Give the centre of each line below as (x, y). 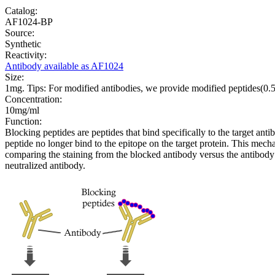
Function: (23, 121)
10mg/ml (22, 110)
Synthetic (23, 44)
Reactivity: (26, 55)
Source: (20, 33)
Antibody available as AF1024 (64, 66)
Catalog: (21, 10)
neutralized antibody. (45, 165)
